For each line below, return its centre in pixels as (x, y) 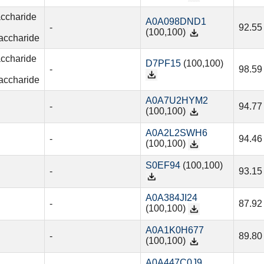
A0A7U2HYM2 (176, 101)
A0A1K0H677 (174, 230)
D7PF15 (163, 64)
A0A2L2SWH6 (176, 133)
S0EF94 (163, 166)
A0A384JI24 (171, 198)
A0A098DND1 (176, 22)
